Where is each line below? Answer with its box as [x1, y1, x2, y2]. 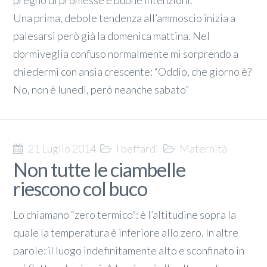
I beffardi [116, 142, 159, 156]
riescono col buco [13, 177, 148, 201]
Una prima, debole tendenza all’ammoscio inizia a [13, 11, 236, 25]
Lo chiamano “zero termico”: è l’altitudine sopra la [13, 208, 237, 222]
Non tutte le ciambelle [13, 158, 186, 182]
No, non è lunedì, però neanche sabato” [13, 83, 190, 97]
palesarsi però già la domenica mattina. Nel [13, 29, 210, 43]
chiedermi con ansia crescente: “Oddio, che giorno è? [13, 65, 252, 79]
